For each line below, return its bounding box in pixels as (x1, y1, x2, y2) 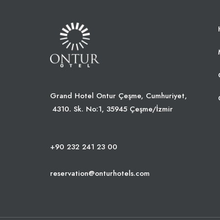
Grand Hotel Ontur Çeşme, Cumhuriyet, (50, 90, 187, 101)
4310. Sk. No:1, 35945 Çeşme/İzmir (50, 103, 173, 114)
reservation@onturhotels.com (50, 167, 150, 179)
